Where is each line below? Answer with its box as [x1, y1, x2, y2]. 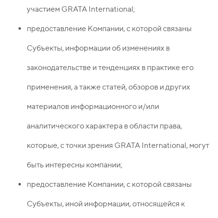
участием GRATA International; [27, 4, 135, 14]
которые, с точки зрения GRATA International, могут [27, 141, 209, 150]
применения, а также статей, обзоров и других [27, 82, 190, 92]
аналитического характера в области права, [27, 121, 182, 131]
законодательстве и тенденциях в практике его [27, 63, 194, 73]
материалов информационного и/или [27, 102, 159, 111]
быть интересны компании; [27, 160, 123, 170]
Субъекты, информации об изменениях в [27, 43, 170, 53]
